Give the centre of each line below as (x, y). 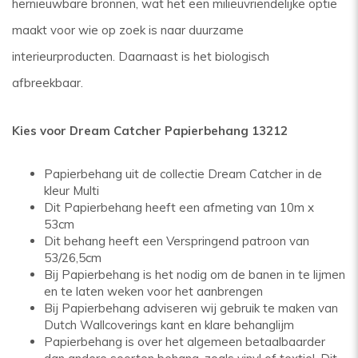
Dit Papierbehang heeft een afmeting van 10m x (179, 207)
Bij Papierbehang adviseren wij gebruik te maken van (191, 308)
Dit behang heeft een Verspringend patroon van (177, 241)
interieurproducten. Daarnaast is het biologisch (141, 56)
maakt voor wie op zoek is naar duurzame (128, 30)
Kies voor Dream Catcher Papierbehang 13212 (150, 131)
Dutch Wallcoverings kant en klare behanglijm (169, 325)
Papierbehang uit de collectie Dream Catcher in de (183, 174)
